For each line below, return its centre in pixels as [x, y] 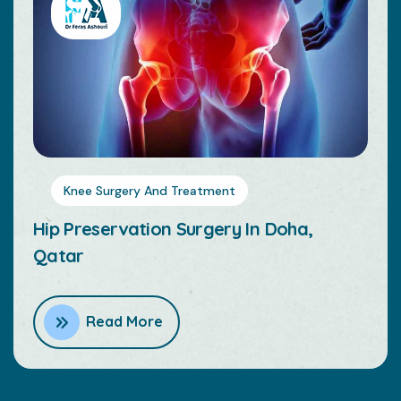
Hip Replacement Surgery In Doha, [179, 227]
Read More [129, 320]
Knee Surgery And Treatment [154, 188]
